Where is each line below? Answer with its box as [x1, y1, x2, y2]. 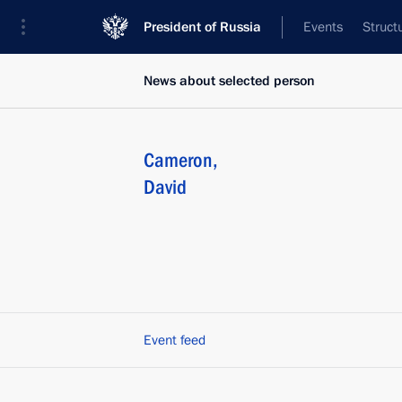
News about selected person [144, 72, 315, 90]
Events [303, 18, 343, 36]
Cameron [144, 149, 213, 171]
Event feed [144, 331, 205, 349]
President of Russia [144, 18, 261, 36]
